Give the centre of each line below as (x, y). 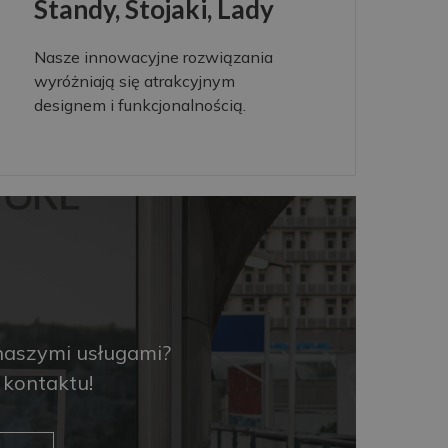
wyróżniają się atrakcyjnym (134, 80)
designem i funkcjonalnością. (139, 104)
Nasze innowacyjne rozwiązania (153, 56)
